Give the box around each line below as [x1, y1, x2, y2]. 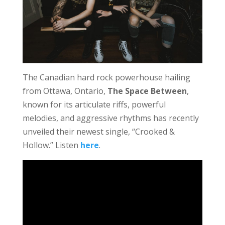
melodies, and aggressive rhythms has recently [22, 113, 199, 124]
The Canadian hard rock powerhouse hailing [22, 72, 190, 83]
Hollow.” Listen [22, 140, 80, 151]
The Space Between [107, 85, 187, 97]
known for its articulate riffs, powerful [22, 99, 166, 110]
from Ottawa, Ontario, [22, 85, 107, 97]
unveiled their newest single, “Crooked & [22, 126, 175, 138]
